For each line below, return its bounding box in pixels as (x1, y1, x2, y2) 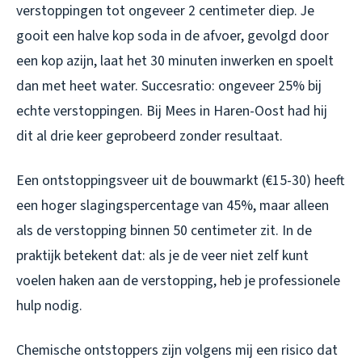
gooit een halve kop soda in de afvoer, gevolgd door (16, 26, 329, 47)
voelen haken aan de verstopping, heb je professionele (16, 271, 340, 292)
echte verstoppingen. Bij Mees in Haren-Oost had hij (16, 101, 327, 122)
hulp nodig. (16, 296, 82, 317)
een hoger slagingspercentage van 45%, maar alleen (16, 196, 329, 217)
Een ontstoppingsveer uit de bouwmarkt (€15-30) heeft (16, 170, 344, 192)
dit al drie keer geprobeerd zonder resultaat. (16, 126, 283, 147)
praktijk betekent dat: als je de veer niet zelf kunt (16, 246, 309, 267)
